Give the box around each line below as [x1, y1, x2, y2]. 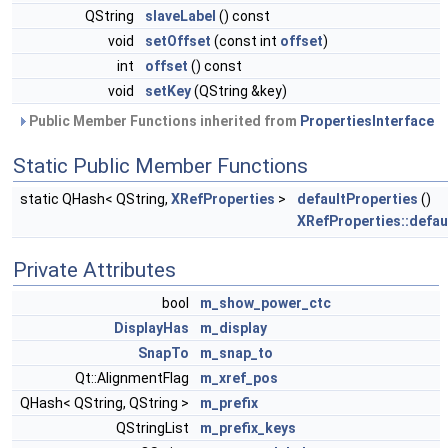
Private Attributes [13, 258, 176, 282]
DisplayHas [114, 320, 189, 336]
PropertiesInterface [300, 113, 434, 129]
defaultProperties [297, 191, 418, 207]
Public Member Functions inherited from [26, 113, 300, 129]
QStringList [116, 420, 192, 436]
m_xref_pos [200, 370, 278, 386]
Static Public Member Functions [13, 154, 308, 178]
